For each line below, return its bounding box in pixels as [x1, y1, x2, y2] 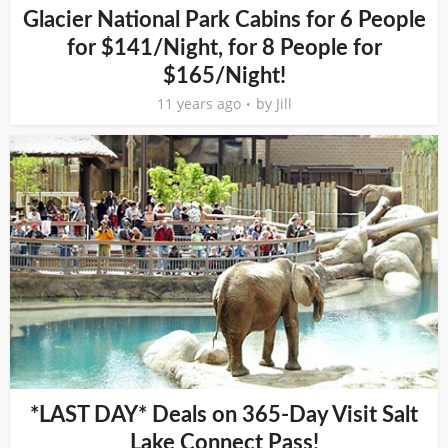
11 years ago [156, 93, 241, 113]
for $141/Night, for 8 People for [66, 36, 382, 59]
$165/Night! [162, 64, 286, 87]
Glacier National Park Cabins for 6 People [22, 8, 426, 31]
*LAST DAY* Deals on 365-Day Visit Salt [30, 403, 418, 426]
